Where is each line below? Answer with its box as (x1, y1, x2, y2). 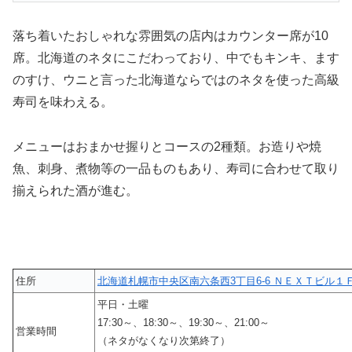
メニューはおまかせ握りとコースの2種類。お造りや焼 (13, 139, 321, 153)
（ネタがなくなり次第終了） (97, 335, 230, 347)
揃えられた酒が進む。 (13, 183, 138, 197)
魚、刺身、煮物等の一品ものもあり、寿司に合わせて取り (13, 161, 339, 175)
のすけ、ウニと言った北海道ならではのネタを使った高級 (13, 72, 339, 86)
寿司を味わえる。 (13, 94, 113, 108)
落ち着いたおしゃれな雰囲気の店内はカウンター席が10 (13, 28, 328, 42)
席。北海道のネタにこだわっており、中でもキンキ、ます (13, 50, 339, 64)
